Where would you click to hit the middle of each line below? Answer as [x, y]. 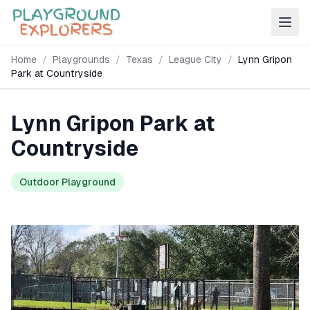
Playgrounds [81, 60]
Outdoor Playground [67, 182]
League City [195, 60]
